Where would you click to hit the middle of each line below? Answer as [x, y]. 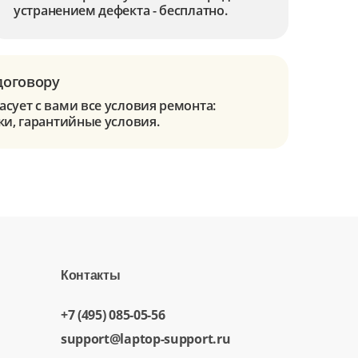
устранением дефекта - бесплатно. [121, 10]
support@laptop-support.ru [145, 339]
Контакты [90, 275]
